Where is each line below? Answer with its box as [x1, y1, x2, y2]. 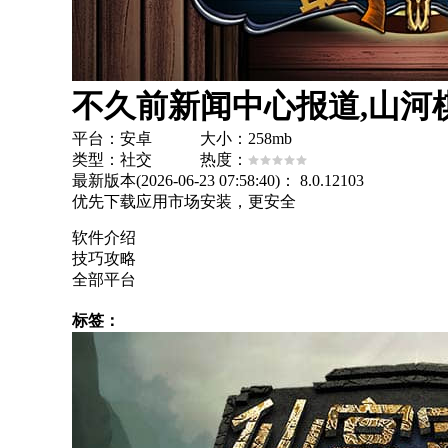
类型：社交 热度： [72, 151, 248, 168]
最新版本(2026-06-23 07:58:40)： [72, 172, 296, 189]
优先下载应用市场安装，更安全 [72, 193, 296, 210]
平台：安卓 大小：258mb [72, 130, 292, 147]
